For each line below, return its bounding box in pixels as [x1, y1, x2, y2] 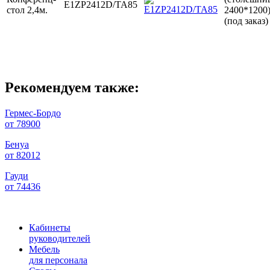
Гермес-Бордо [5, 107, 61, 118]
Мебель [29, 243, 60, 254]
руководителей [29, 233, 90, 243]
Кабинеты [29, 222, 71, 233]
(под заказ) [224, 16, 268, 27]
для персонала [29, 254, 87, 265]
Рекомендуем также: [5, 79, 139, 95]
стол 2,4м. [7, 5, 48, 16]
